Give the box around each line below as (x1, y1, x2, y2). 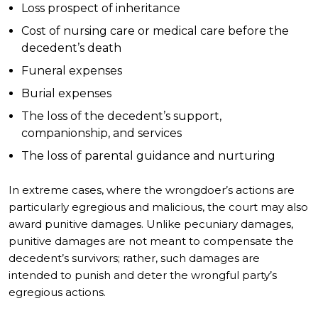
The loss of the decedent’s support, (21, 109, 221, 123)
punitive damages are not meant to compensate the (9, 234, 294, 248)
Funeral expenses (21, 64, 122, 77)
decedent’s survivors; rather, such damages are (9, 251, 260, 265)
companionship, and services (21, 126, 182, 140)
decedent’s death (21, 41, 121, 55)
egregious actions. (9, 285, 106, 299)
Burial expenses (21, 87, 111, 100)
